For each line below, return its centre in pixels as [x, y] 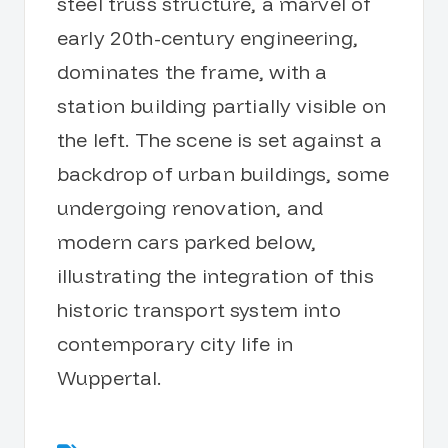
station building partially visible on [221, 106]
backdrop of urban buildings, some [223, 174]
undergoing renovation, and [190, 208]
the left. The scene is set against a [219, 140]
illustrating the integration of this [215, 276]
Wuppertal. [109, 378]
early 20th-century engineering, [207, 38]
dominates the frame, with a [192, 72]
